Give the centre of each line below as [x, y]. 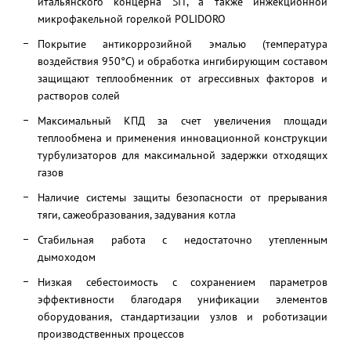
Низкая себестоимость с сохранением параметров [183, 282]
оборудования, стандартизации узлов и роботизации [183, 317]
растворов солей [79, 96]
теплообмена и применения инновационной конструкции [183, 138]
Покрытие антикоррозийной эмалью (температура [183, 44]
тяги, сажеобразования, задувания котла [137, 215]
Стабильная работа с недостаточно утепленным [183, 240]
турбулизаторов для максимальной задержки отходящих [183, 155]
